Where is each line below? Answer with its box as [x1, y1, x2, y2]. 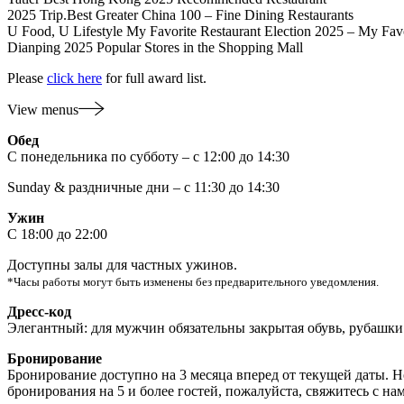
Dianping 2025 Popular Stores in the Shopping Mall [7, 39, 303, 55]
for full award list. [102, 69, 207, 86]
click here [47, 69, 102, 86]
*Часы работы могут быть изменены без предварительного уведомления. [7, 274, 379, 289]
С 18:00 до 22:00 [7, 225, 107, 242]
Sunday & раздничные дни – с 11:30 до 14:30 [7, 179, 280, 195]
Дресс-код [7, 303, 71, 319]
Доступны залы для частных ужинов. [7, 256, 237, 272]
